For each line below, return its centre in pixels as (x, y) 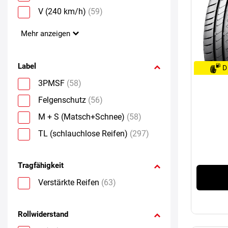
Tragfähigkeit (41, 165)
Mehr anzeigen (46, 33)
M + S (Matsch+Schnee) (81, 117)
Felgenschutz (62, 100)
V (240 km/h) (62, 11)
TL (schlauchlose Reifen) (83, 133)
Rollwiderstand (43, 214)
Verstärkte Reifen (69, 182)
